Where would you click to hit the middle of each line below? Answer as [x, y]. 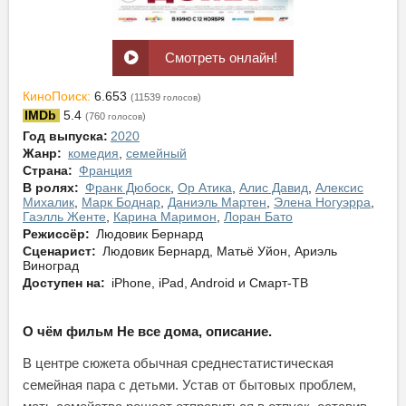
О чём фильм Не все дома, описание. [147, 332]
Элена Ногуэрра [322, 203]
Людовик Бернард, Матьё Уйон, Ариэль [218, 251]
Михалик [48, 203]
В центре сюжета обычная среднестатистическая [178, 363]
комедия [93, 154]
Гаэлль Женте [64, 217]
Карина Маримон [165, 217]
